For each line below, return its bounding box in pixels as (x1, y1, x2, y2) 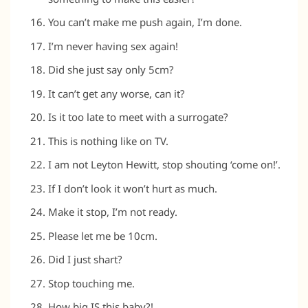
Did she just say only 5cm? (48, 63, 174, 77)
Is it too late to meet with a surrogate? (48, 110, 228, 124)
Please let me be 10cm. (48, 228, 157, 243)
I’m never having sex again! (48, 38, 178, 53)
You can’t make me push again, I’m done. (48, 15, 242, 30)
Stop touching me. (48, 276, 135, 290)
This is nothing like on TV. (48, 133, 168, 148)
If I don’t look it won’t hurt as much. (48, 181, 217, 195)
